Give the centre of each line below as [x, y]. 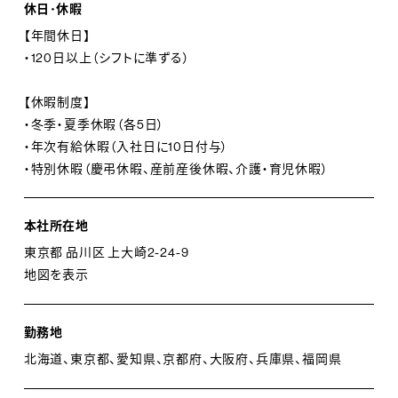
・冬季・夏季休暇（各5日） [94, 124]
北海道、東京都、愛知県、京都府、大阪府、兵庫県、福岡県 [183, 358]
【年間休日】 [57, 35]
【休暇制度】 [57, 102]
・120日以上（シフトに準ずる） [107, 57]
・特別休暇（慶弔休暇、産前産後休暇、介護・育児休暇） [176, 168]
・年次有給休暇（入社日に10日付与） [126, 146]
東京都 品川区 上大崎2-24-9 [106, 253]
